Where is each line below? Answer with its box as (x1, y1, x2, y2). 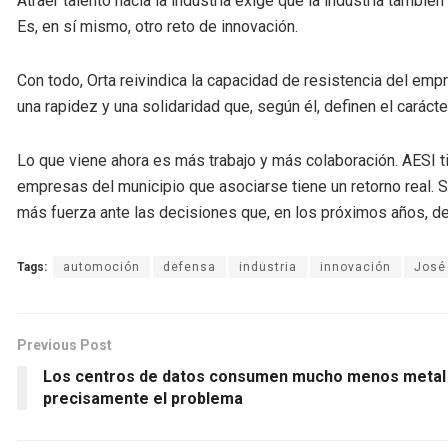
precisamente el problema (43, 388, 243, 408)
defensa (163, 259, 216, 274)
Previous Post (17, 336, 112, 353)
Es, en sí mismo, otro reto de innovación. (17, 16, 298, 36)
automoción (63, 259, 140, 274)
